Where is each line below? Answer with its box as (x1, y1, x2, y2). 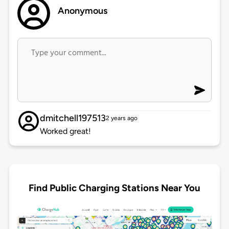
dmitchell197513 (39, 112, 106, 124)
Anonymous (58, 5, 108, 17)
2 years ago (105, 114, 138, 122)
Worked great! (39, 126, 91, 136)
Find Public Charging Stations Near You (29, 181, 200, 194)
